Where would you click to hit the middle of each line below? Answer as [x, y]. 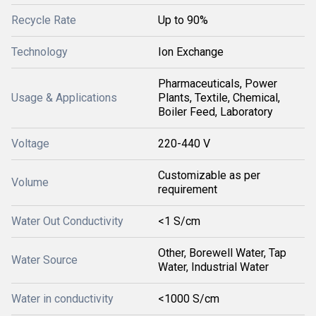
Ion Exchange [191, 52]
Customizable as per [209, 175]
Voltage [30, 144]
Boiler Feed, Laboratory [215, 112]
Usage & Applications [64, 98]
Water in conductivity [62, 299]
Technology [39, 52]
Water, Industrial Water [213, 267]
